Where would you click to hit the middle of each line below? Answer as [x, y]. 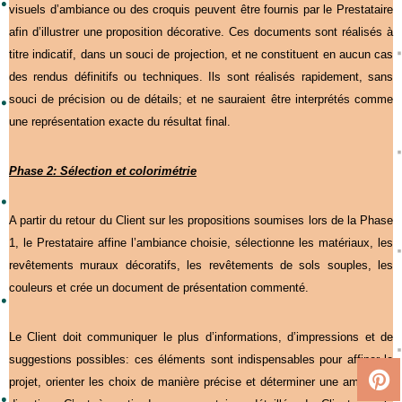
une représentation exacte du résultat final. [120, 121]
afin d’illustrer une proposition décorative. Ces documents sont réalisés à [201, 31]
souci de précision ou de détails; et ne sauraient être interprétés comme [201, 99]
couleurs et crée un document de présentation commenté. [159, 287]
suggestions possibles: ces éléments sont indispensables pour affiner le [201, 359]
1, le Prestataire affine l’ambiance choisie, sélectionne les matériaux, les [201, 242]
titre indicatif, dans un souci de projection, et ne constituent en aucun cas [201, 54]
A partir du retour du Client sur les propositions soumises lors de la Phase [201, 220]
